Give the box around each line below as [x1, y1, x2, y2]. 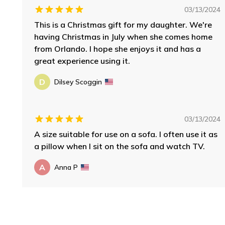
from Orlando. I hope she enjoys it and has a [34, 43, 201, 54]
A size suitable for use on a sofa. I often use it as [34, 129, 217, 139]
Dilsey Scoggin [54, 77, 102, 86]
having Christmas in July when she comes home [34, 31, 212, 42]
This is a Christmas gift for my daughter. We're [34, 19, 212, 30]
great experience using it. [34, 55, 130, 66]
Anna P [54, 162, 78, 172]
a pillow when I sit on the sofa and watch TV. [34, 141, 205, 151]
